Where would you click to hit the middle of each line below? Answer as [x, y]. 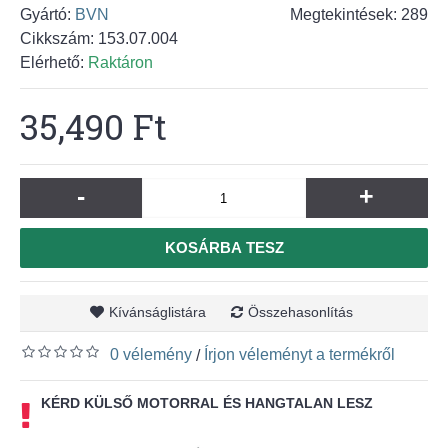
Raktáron [120, 62]
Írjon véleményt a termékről [299, 354]
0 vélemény [151, 354]
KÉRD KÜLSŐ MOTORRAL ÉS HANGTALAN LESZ [207, 403]
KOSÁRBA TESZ [224, 247]
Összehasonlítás [300, 312]
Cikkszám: [59, 38]
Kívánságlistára [157, 312]
